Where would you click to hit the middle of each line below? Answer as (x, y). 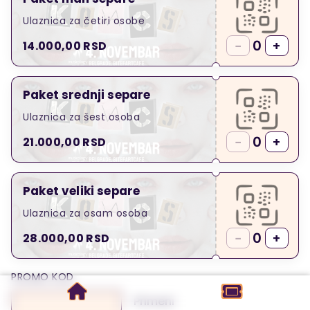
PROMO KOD (43, 277)
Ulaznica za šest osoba (81, 117)
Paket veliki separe (82, 191)
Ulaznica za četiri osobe (84, 20)
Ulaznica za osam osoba (85, 213)
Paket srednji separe (87, 95)
